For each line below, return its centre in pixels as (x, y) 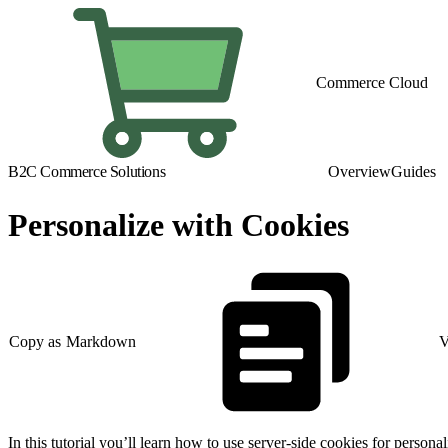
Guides (413, 171)
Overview (359, 171)
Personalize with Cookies (178, 225)
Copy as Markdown (73, 342)
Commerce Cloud (372, 82)
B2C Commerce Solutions (87, 171)
